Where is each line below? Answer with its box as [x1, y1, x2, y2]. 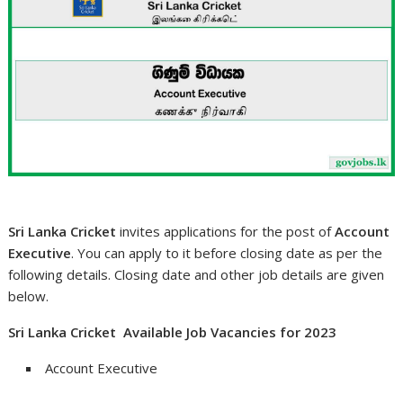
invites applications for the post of [116, 221, 336, 240]
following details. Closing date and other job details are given [8, 264, 385, 283]
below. [8, 286, 49, 305]
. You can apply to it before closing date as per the [71, 243, 383, 262]
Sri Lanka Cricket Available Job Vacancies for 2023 [8, 322, 337, 341]
